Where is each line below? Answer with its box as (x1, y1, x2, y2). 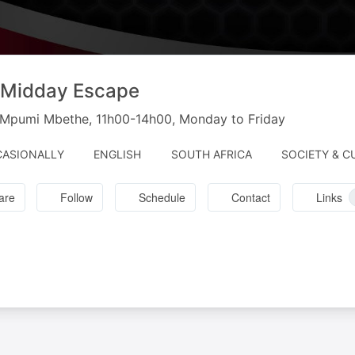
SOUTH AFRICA (170, 147, 252, 162)
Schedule (139, 189, 186, 205)
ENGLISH (94, 147, 141, 162)
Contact (231, 189, 271, 205)
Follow (60, 189, 94, 205)
